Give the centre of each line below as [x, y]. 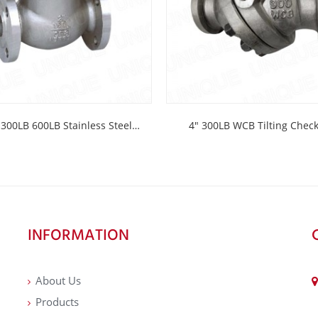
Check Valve [51, 155]
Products [57, 302]
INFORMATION [78, 235]
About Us [58, 281]
